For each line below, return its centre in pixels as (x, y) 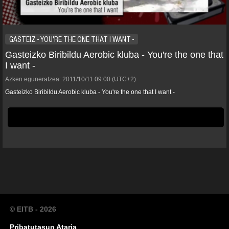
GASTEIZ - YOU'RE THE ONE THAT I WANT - (72, 39)
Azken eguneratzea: (33, 79)
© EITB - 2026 (33, 209)
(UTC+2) (123, 79)
